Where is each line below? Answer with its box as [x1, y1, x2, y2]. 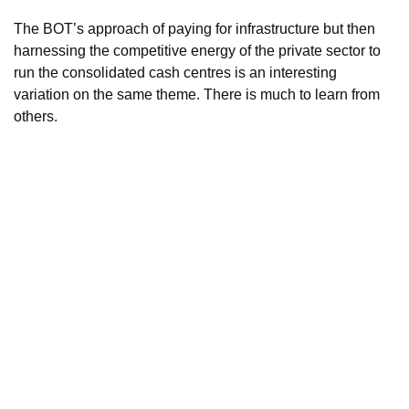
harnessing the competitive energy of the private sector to [14, 43, 381, 59]
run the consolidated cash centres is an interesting [14, 65, 337, 81]
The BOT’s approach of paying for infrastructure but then [14, 21, 375, 37]
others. [14, 109, 58, 125]
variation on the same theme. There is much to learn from [14, 87, 380, 103]
